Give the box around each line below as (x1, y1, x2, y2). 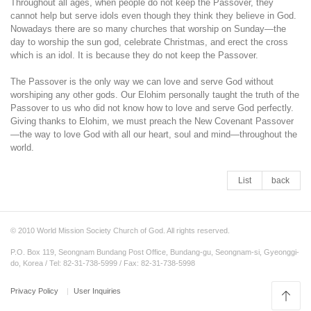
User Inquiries (74, 287, 121, 295)
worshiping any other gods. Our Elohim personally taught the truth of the (10, 90, 299, 100)
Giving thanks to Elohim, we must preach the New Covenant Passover (10, 116, 294, 126)
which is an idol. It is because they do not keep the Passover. (10, 50, 258, 60)
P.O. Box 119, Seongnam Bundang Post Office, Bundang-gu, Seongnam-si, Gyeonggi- (10, 248, 299, 256)
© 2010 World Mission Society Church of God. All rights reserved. (10, 226, 230, 235)
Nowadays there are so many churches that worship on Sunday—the (10, 24, 286, 34)
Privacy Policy (10, 287, 60, 295)
